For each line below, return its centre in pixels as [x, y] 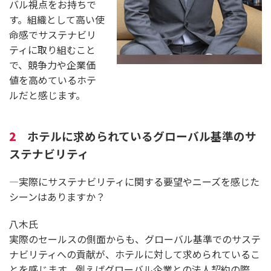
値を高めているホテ [53, 80]
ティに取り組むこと [52, 49]
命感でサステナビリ [53, 34]
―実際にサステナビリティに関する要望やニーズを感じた [134, 181]
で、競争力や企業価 [52, 64]
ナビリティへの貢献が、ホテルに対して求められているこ [135, 254]
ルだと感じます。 [47, 95]
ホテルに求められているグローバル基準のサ [142, 135]
